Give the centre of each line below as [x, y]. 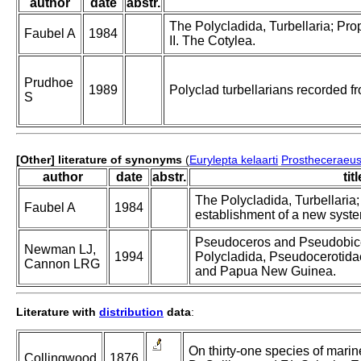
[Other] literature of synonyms [99, 160]
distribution [131, 312]
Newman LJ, [60, 250]
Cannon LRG [62, 264]
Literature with [58, 312]
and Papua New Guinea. [266, 272]
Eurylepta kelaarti [234, 160]
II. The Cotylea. [212, 41]
